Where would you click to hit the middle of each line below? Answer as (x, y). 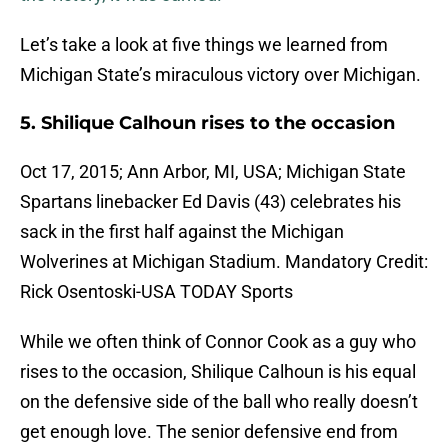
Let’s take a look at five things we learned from (204, 45)
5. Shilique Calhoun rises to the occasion (207, 123)
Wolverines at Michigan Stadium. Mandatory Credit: (224, 262)
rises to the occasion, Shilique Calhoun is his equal (218, 372)
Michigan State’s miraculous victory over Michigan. (220, 75)
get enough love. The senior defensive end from (209, 432)
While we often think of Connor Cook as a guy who (218, 342)
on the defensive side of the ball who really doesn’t (219, 402)
